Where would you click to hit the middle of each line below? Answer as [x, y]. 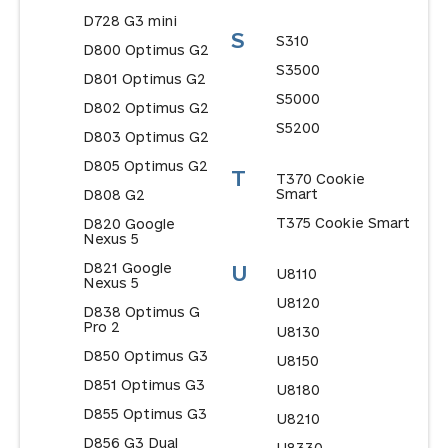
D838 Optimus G [141, 312]
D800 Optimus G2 [145, 50]
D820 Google [128, 224]
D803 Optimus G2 [145, 137]
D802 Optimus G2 [145, 108]
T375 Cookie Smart [342, 223]
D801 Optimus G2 [144, 79]
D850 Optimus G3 [145, 356]
